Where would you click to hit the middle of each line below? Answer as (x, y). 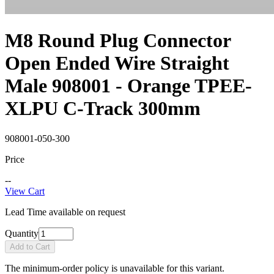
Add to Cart (30, 246)
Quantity (22, 233)
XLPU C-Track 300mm (103, 109)
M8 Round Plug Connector (118, 41)
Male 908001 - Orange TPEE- (128, 86)
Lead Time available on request (65, 212)
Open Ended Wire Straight (117, 63)
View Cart (25, 191)
